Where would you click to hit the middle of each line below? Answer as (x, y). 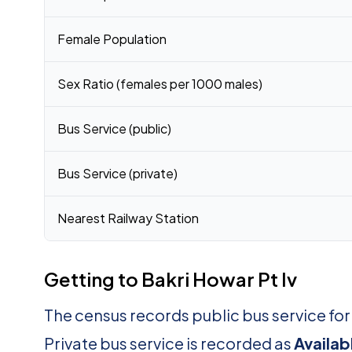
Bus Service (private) (117, 173)
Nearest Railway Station (128, 218)
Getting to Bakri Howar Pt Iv (170, 279)
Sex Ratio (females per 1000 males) (160, 84)
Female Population (112, 39)
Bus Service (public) (114, 128)
